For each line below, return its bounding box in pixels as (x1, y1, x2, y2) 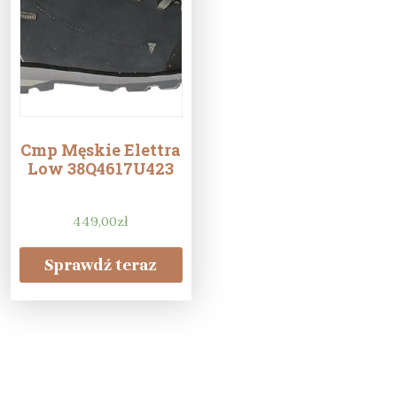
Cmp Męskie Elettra (20, 139, 182, 161)
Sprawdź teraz (44, 255, 158, 276)
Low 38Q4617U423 (27, 158, 175, 180)
